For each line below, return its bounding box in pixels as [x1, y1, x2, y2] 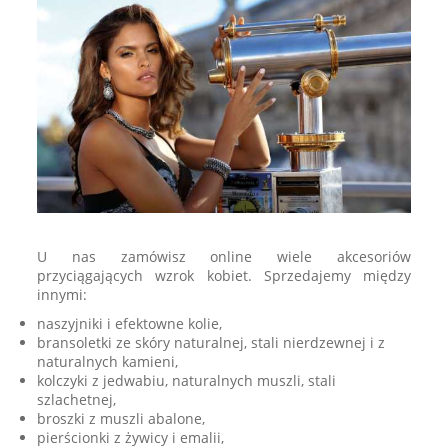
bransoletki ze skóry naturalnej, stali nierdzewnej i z [37, 336, 386, 356]
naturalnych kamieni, [37, 355, 179, 375]
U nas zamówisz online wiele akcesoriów [37, 250, 411, 270]
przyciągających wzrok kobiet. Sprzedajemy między [37, 269, 411, 289]
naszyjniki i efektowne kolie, [37, 317, 223, 337]
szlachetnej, [37, 393, 117, 413]
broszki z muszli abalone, [37, 412, 206, 432]
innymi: [37, 288, 88, 308]
